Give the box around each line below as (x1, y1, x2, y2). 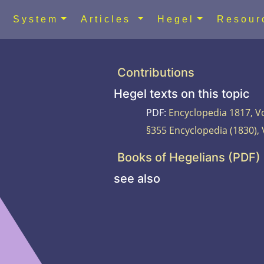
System (12, 14, 58, 24)
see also (113, 171, 160, 186)
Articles (80, 14, 136, 24)
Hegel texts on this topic (113, 86, 249, 101)
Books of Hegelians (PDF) (117, 150, 260, 164)
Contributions (117, 65, 194, 80)
